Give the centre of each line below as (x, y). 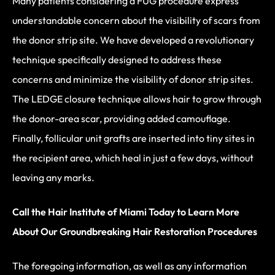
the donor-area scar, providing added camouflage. (122, 118)
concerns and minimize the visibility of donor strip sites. (133, 79)
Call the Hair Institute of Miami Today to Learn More (126, 211)
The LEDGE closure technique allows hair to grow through (137, 99)
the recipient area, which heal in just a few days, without (133, 157)
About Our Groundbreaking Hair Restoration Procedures (135, 231)
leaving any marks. (53, 177)
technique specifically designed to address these (117, 59)
